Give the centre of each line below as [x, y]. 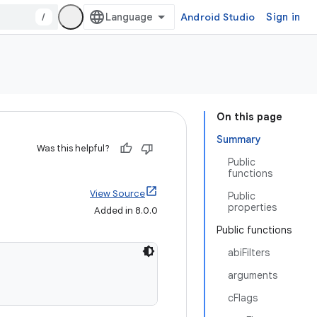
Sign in [283, 17]
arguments [253, 275]
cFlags [243, 298]
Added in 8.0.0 [126, 211]
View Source [117, 194]
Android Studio [218, 17]
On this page [249, 117]
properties [252, 207]
